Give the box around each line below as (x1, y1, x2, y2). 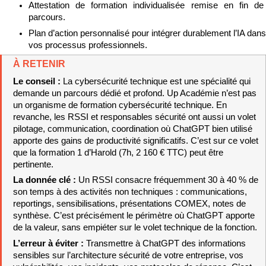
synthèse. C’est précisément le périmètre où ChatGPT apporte (12, 211, 255, 221)
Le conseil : (12, 76, 63, 86)
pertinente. (12, 159, 53, 169)
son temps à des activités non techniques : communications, (12, 187, 247, 197)
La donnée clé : (12, 175, 78, 185)
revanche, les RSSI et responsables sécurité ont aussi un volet (12, 112, 256, 122)
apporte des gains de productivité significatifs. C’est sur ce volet (12, 135, 258, 145)
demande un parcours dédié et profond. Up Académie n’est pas (12, 88, 256, 98)
